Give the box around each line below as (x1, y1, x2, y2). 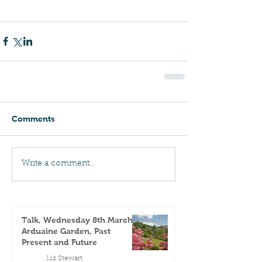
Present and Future (22, 237, 97, 247)
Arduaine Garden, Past (22, 226, 111, 236)
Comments (12, 113, 55, 123)
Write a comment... (22, 160, 95, 168)
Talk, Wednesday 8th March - (22, 215, 139, 225)
